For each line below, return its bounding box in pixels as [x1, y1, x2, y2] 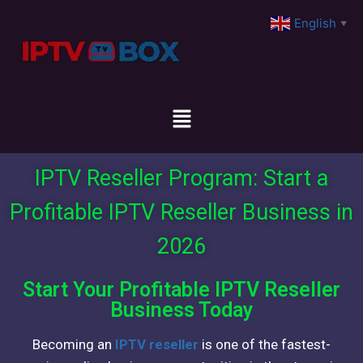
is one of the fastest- [199, 336, 331, 353]
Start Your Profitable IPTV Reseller [23, 278, 340, 302]
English [294, 15, 336, 32]
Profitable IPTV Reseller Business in [9, 199, 353, 226]
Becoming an [32, 336, 115, 353]
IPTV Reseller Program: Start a [34, 165, 328, 192]
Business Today [110, 298, 253, 322]
